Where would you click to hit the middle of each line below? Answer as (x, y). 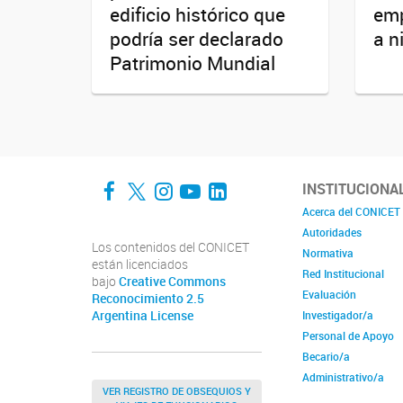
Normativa (328, 253)
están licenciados (140, 265)
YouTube (235, 180)
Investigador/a (338, 315)
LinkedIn (262, 180)
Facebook (166, 180)
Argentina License (143, 316)
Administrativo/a (343, 377)
